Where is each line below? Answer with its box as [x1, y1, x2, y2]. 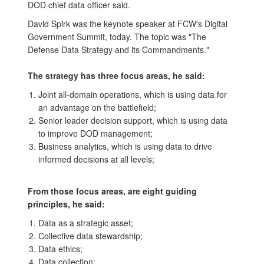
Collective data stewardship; [38, 230, 143, 242]
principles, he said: [28, 198, 105, 210]
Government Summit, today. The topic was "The [28, 31, 206, 42]
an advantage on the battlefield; [38, 101, 156, 113]
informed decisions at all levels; [38, 153, 154, 165]
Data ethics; [38, 243, 82, 255]
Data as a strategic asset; [38, 217, 133, 229]
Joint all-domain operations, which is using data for [38, 88, 227, 100]
